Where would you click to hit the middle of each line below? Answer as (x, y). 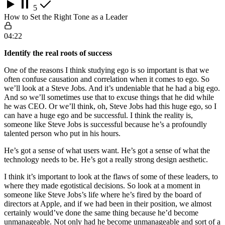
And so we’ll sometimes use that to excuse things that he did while (109, 97)
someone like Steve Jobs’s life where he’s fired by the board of (103, 194)
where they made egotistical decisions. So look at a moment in (102, 185)
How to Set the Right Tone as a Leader (66, 17)
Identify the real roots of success (58, 53)
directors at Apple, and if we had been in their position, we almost (108, 203)
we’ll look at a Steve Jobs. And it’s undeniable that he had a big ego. (112, 88)
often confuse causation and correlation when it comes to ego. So (107, 79)
